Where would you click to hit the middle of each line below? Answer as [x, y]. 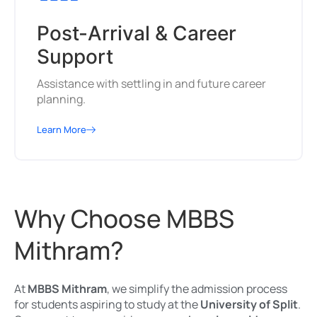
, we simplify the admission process [197, 289]
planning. [61, 99]
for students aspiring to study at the [107, 305]
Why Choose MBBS [124, 219]
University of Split [249, 305]
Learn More [62, 130]
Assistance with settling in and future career [151, 84]
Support [75, 57]
